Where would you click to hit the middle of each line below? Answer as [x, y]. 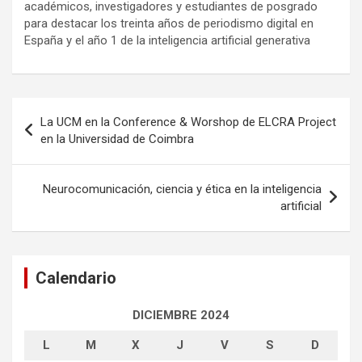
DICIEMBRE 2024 [181, 315]
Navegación [65, 109]
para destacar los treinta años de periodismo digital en [169, 23]
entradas [53, 161]
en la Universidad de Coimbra [117, 139]
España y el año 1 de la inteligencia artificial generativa [167, 40]
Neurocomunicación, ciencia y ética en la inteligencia [182, 189]
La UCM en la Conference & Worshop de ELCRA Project [188, 122]
